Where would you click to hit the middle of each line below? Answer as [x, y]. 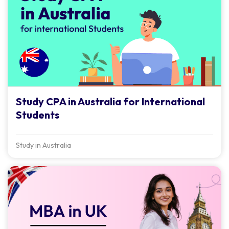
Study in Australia [43, 145]
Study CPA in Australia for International [110, 101]
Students [38, 114]
